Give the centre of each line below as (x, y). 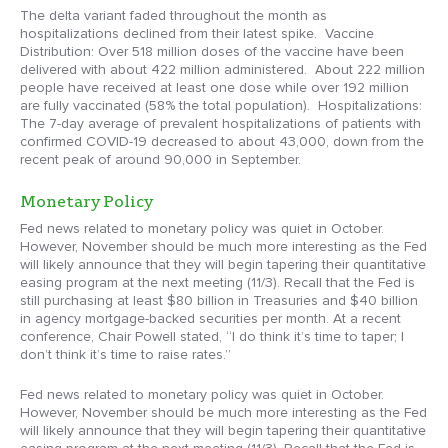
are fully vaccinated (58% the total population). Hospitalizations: (223, 106)
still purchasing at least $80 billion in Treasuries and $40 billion (219, 301)
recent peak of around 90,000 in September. (160, 160)
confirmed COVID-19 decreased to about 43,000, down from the (222, 142)
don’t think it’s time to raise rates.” (125, 355)
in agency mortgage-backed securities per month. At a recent (210, 319)
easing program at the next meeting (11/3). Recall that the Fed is (217, 283)
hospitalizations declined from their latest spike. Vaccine (197, 34)
